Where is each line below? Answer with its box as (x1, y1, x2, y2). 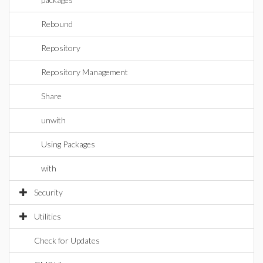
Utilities (34, 211, 61, 221)
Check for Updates (34, 235, 100, 245)
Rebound (41, 19, 73, 29)
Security (34, 187, 63, 197)
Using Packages (41, 139, 95, 149)
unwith (41, 115, 66, 125)
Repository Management (41, 67, 128, 77)
